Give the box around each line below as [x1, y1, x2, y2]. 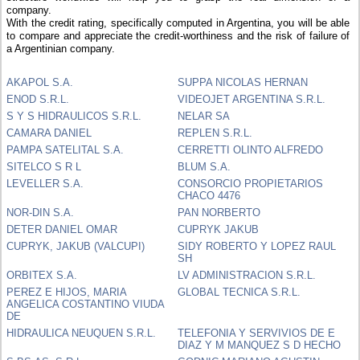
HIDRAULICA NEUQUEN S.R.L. [6, 326, 157, 339]
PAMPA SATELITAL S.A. [6, 143, 125, 156]
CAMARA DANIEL [6, 126, 92, 139]
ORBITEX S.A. [6, 268, 78, 281]
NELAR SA [178, 109, 231, 122]
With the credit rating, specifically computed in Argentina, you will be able [6, 16, 350, 29]
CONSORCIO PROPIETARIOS [178, 177, 324, 190]
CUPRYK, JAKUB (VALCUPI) [6, 239, 145, 252]
